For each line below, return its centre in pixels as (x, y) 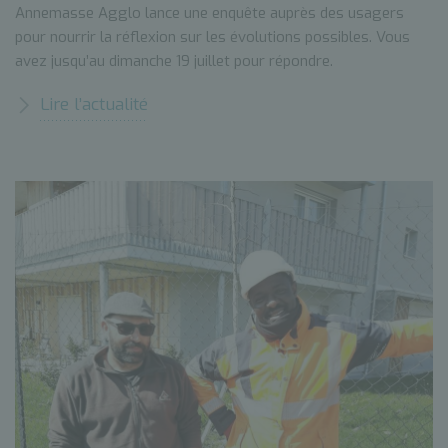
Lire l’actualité (94, 105)
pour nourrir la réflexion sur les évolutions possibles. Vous (212, 37)
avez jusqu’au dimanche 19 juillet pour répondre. (174, 61)
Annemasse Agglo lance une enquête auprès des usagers (209, 13)
